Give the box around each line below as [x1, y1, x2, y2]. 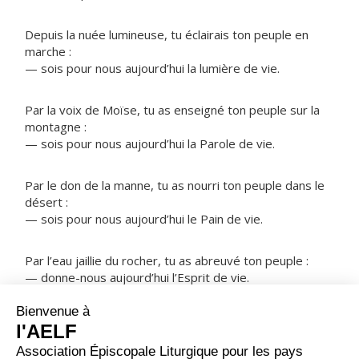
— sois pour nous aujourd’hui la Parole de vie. [25, 135, 275, 151]
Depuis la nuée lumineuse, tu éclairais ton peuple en [25, 26, 309, 42]
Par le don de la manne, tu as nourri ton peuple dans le [25, 177, 325, 193]
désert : [25, 194, 68, 210]
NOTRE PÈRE [25, 325, 112, 343]
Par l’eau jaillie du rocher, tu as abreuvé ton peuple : [25, 252, 309, 268]
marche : [25, 43, 71, 59]
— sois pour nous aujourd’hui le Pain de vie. [25, 211, 263, 227]
